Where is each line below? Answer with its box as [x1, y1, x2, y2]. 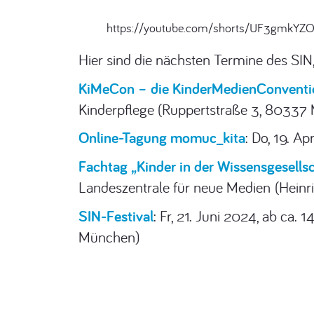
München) [78, 227, 139, 247]
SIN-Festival [78, 206, 153, 226]
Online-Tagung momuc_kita [78, 128, 245, 148]
